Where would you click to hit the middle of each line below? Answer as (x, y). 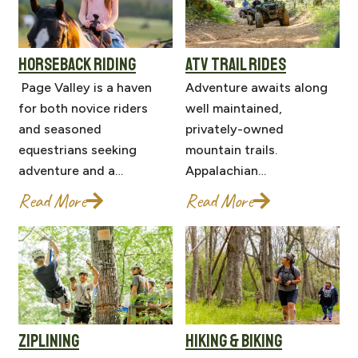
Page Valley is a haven (85, 88)
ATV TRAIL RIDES (236, 65)
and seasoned (60, 129)
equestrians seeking (78, 150)
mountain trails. (231, 150)
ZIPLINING (49, 342)
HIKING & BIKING (234, 342)
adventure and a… (71, 171)
